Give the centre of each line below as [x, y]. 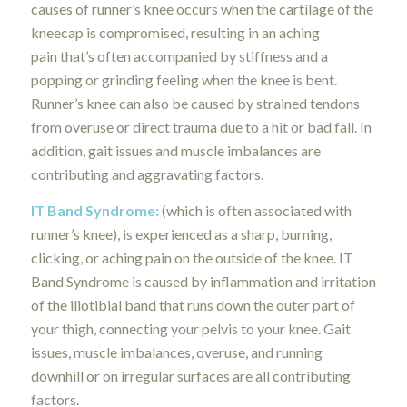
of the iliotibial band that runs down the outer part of [193, 304]
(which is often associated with [255, 210]
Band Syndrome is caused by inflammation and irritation [203, 281]
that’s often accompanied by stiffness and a [194, 56]
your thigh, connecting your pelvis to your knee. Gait [190, 328]
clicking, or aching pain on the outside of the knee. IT [192, 257]
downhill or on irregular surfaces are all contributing [190, 375]
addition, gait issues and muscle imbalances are [175, 151]
